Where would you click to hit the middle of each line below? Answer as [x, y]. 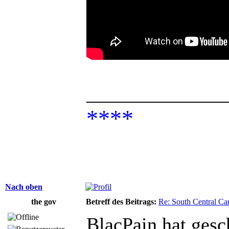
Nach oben [24, 187]
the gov [43, 201]
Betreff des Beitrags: [121, 201]
